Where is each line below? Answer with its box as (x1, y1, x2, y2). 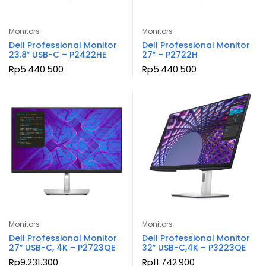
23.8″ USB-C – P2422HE (9, 48, 106, 61)
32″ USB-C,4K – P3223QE (142, 241, 246, 254)
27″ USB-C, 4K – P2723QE (9, 241, 115, 254)
